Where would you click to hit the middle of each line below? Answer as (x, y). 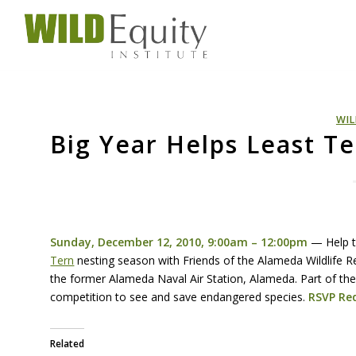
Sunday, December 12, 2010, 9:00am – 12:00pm (179, 242)
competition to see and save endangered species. (180, 296)
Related (68, 343)
